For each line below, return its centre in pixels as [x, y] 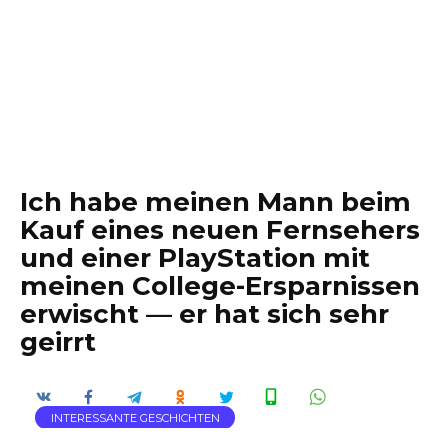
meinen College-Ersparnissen [220, 286]
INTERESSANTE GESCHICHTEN [135, 417]
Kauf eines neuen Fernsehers [220, 230]
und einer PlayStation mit [195, 258]
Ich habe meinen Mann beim [215, 202]
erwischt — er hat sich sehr [204, 314]
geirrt [58, 342]
